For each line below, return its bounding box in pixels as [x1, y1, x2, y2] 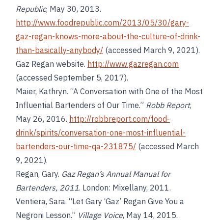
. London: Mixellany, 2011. [79, 183, 171, 192]
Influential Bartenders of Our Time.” [16, 100, 146, 110]
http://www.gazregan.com [87, 59, 179, 69]
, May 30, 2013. [46, 4, 101, 14]
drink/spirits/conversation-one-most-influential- [16, 128, 186, 137]
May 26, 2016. [16, 114, 69, 124]
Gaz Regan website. [16, 59, 87, 69]
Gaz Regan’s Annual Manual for [61, 169, 170, 179]
